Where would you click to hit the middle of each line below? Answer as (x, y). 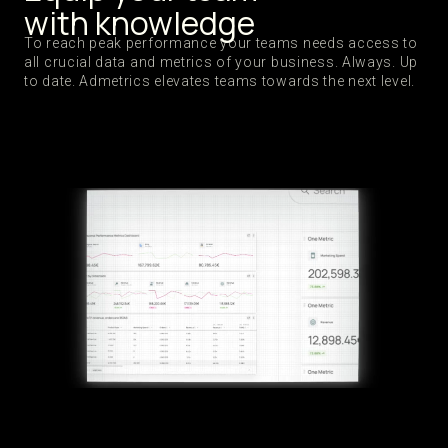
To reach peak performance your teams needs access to (221, 43)
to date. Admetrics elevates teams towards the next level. (219, 81)
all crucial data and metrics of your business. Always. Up (221, 62)
